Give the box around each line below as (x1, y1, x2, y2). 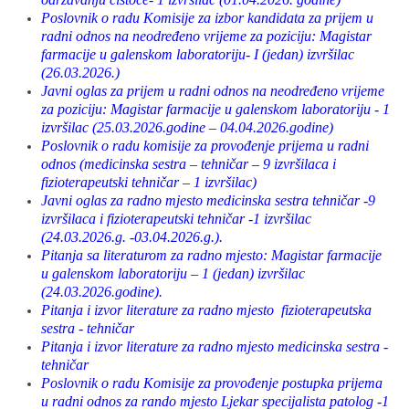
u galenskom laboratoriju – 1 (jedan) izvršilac (41, 266, 305, 281)
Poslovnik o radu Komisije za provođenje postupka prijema (41, 375, 383, 391)
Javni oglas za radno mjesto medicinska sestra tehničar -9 (41, 193, 375, 208)
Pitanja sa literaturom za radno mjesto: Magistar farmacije (41, 247, 382, 263)
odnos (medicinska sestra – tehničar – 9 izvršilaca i (41, 156, 336, 172)
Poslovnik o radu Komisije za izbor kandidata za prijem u (41, 10, 373, 26)
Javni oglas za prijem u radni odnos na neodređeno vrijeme (41, 83, 384, 99)
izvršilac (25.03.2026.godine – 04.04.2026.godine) (41, 120, 333, 135)
